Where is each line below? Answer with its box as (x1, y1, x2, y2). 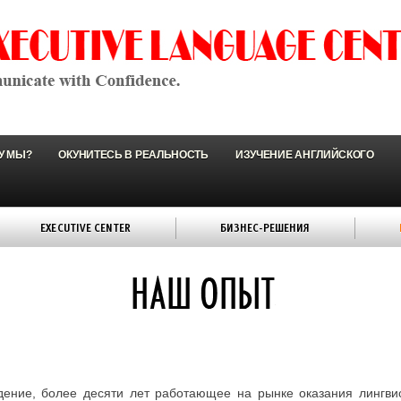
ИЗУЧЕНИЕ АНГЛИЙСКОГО (235, 149, 374, 161)
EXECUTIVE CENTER (40, 218, 131, 236)
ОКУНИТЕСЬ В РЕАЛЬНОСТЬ (58, 149, 209, 161)
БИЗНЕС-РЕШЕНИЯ (219, 218, 311, 236)
